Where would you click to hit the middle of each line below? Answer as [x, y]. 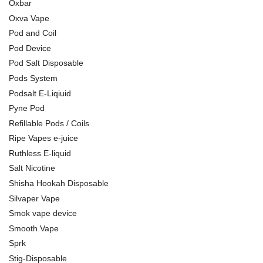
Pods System [33, 78]
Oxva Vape [29, 18]
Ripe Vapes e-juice [43, 138]
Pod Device [30, 48]
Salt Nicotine [32, 168]
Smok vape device [43, 213]
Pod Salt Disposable [46, 63]
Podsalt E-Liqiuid [40, 93]
